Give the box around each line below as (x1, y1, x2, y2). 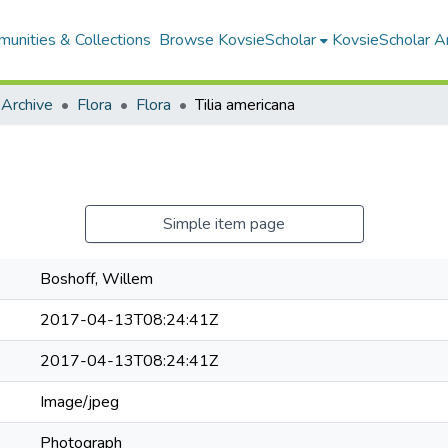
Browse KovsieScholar (158, 29, 316, 51)
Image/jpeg (40, 391, 119, 413)
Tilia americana (195, 94, 295, 116)
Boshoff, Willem (40, 268, 153, 290)
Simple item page (163, 213, 285, 235)
